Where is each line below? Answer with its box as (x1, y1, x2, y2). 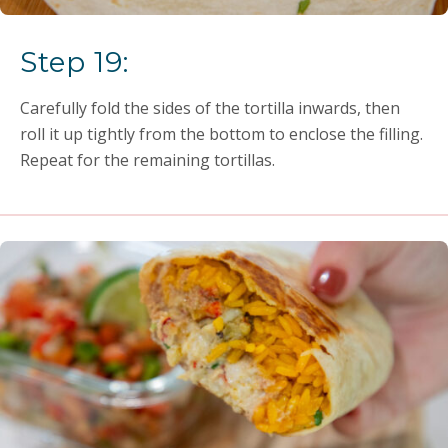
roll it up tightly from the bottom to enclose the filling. (20, 123, 423, 146)
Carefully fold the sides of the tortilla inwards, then (20, 97, 400, 120)
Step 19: (20, 45, 129, 80)
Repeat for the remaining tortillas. (20, 149, 275, 172)
